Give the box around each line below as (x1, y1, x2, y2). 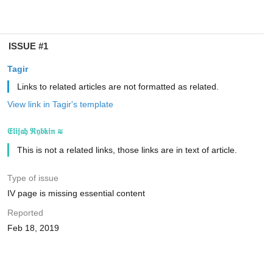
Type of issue (7, 173, 58, 183)
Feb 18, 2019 (7, 223, 59, 233)
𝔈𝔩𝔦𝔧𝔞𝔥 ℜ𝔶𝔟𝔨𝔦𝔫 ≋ (7, 126, 63, 136)
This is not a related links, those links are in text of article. (16, 145, 237, 155)
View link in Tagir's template (7, 99, 113, 109)
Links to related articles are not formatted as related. (16, 82, 219, 91)
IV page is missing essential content (7, 188, 145, 198)
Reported (7, 208, 43, 218)
